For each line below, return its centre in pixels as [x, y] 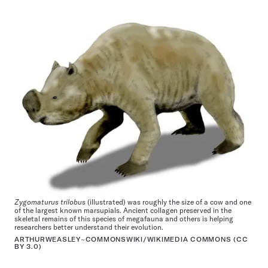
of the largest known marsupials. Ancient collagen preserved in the [123, 210]
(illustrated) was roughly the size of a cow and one [169, 202]
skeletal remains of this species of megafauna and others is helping [124, 218]
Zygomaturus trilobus [51, 202]
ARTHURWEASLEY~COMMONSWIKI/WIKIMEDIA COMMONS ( [125, 239]
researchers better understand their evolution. [89, 227]
